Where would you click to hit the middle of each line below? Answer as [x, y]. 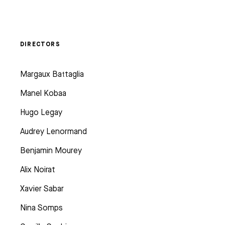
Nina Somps [41, 208]
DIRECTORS [40, 44]
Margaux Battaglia [52, 74]
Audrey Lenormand [53, 132]
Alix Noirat [38, 170]
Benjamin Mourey [51, 151]
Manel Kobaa [43, 93]
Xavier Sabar [42, 189]
